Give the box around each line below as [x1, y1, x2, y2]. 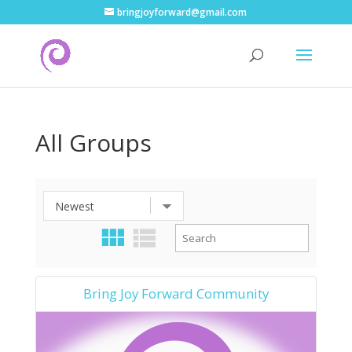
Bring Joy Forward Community [82, 284, 269, 302]
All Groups [35, 126, 152, 159]
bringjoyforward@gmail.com [117, 5, 247, 19]
